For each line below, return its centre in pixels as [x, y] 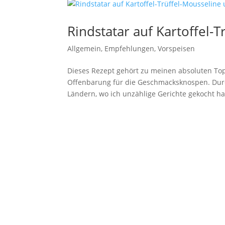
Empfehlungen [130, 48]
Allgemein [84, 48]
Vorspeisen [177, 48]
